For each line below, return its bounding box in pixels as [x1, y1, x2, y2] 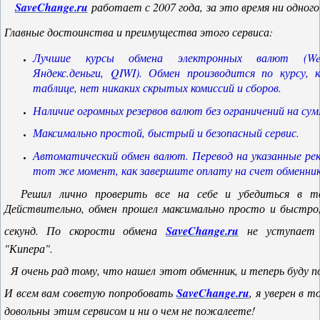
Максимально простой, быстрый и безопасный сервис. [33, 125, 299, 141]
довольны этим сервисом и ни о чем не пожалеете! [4, 303, 255, 319]
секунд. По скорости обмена [4, 222, 166, 238]
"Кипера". [4, 240, 56, 256]
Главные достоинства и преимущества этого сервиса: [4, 24, 273, 40]
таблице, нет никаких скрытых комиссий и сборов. [33, 79, 281, 95]
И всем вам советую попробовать [4, 285, 177, 301]
